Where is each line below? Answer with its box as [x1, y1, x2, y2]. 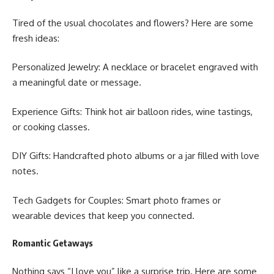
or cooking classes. [12, 120, 90, 133]
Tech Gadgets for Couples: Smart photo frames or [12, 194, 221, 206]
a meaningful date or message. [12, 76, 141, 89]
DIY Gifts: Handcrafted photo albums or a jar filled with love [12, 150, 259, 162]
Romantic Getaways [12, 237, 93, 249]
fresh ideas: [12, 32, 59, 44]
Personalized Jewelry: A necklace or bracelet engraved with [12, 61, 258, 73]
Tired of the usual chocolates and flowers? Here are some [12, 17, 253, 29]
